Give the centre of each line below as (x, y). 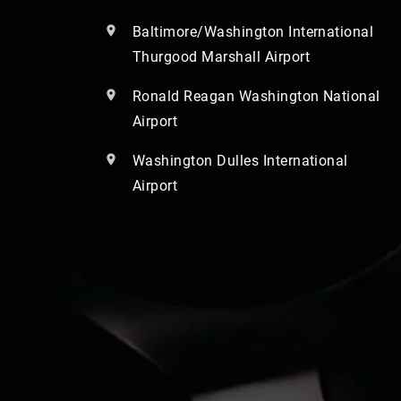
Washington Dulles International (240, 160)
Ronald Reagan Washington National (256, 96)
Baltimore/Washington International (253, 31)
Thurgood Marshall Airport (221, 56)
